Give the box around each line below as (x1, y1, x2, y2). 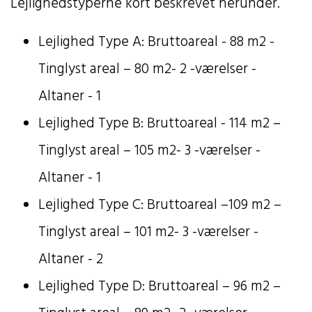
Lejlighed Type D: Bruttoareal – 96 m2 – (38, 274, 281, 298)
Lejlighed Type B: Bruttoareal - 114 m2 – (38, 111, 281, 135)
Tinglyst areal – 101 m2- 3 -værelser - (38, 220, 258, 244)
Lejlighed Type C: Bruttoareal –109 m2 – (38, 193, 281, 217)
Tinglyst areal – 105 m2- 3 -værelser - (38, 139, 260, 162)
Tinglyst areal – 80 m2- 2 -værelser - (38, 57, 256, 81)
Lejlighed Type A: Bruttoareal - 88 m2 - (38, 30, 274, 54)
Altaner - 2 (38, 247, 107, 271)
